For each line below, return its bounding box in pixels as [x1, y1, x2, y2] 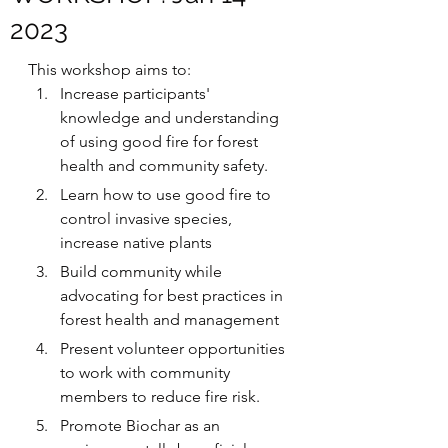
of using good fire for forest [60, 132, 262, 151]
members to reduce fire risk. [60, 387, 260, 406]
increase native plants [60, 233, 212, 252]
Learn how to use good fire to [60, 185, 275, 204]
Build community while [60, 262, 226, 281]
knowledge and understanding [60, 108, 283, 127]
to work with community [60, 363, 234, 382]
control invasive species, [60, 209, 236, 228]
